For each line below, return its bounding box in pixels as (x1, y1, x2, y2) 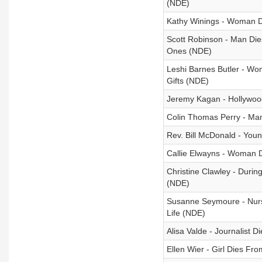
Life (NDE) (166, 208, 205, 218)
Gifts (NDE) (166, 76, 209, 85)
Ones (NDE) (166, 46, 212, 56)
